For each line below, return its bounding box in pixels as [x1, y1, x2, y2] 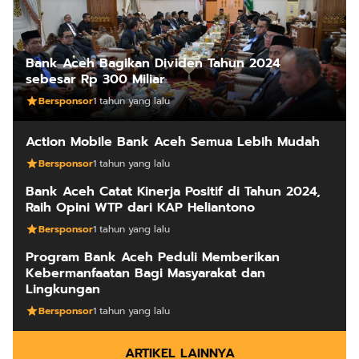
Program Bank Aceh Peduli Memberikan [26, 248, 280, 268]
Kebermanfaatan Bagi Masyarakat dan [26, 264, 265, 284]
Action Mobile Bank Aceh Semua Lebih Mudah [26, 132, 320, 152]
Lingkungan [26, 280, 100, 300]
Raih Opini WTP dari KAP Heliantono [26, 198, 255, 218]
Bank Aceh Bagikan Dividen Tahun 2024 [26, 54, 280, 74]
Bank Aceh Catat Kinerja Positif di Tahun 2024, [26, 182, 321, 202]
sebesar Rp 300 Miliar [26, 70, 165, 90]
